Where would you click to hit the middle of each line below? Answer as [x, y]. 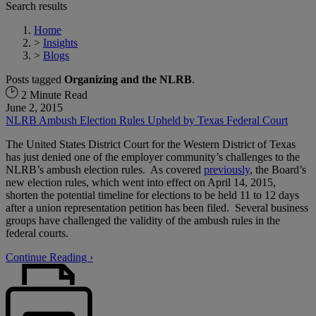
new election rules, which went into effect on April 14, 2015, [141, 182]
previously [227, 169]
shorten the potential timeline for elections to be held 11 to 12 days [152, 195]
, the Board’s [278, 169]
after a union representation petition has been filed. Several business [157, 207]
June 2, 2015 [34, 107]
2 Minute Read [53, 95]
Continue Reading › [49, 257]
